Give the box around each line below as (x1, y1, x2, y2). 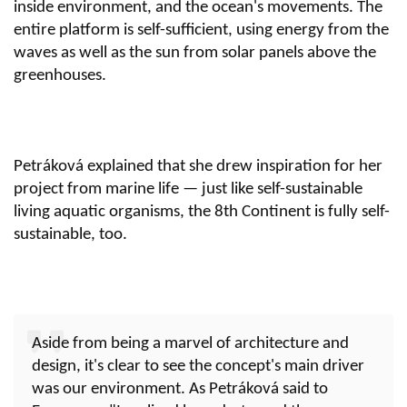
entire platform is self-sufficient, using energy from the (14, 22, 389, 40)
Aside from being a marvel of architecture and (32, 335, 349, 353)
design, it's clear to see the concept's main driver (32, 358, 364, 376)
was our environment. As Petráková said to (32, 381, 328, 399)
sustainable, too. (14, 226, 127, 244)
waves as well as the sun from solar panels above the (14, 45, 376, 63)
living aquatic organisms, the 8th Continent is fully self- (14, 203, 390, 222)
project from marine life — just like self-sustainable (14, 181, 362, 199)
